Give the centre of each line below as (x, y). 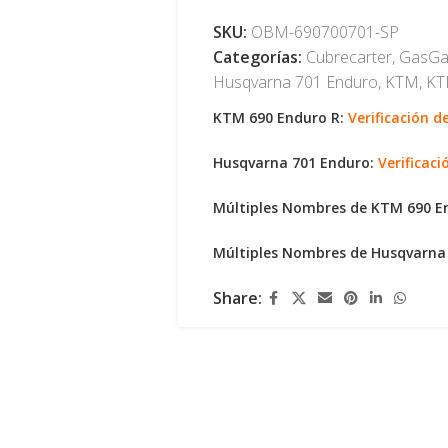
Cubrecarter (348, 57)
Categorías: (257, 57)
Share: (237, 298)
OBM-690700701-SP (324, 32)
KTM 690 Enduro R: (280, 117)
